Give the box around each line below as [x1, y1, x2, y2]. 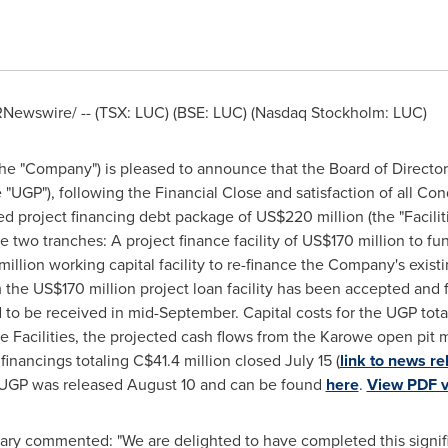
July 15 [284, 349, 332, 372]
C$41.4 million [132, 349, 231, 372]
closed [230, 349, 285, 372]
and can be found [195, 373, 326, 396]
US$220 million [255, 205, 364, 228]
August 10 [126, 373, 196, 396]
